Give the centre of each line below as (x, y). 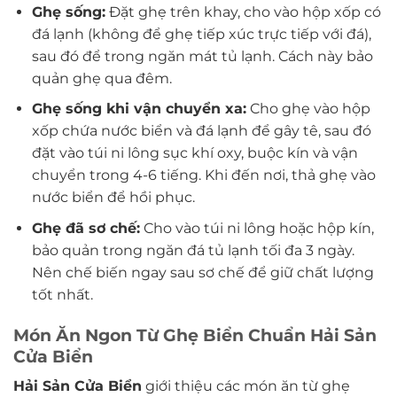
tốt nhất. (62, 294)
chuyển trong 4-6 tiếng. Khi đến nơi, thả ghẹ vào (203, 175)
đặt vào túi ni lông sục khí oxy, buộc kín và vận (195, 153)
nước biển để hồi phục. (113, 198)
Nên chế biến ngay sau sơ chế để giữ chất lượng (202, 272)
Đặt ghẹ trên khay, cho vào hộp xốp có (243, 12)
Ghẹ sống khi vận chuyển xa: (139, 109)
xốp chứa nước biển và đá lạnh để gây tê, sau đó (201, 131)
